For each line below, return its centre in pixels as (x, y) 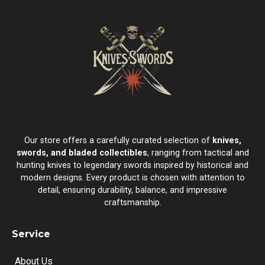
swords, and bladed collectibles (82, 153)
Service (31, 234)
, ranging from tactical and (198, 153)
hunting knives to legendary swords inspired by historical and (132, 166)
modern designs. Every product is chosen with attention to (132, 178)
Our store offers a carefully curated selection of (118, 141)
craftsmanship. (132, 203)
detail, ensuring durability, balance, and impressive (132, 190)
